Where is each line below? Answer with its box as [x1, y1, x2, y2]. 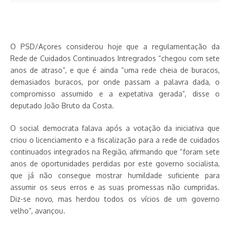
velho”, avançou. [10, 206, 65, 215]
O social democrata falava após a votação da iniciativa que [10, 124, 220, 132]
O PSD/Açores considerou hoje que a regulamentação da [10, 42, 220, 51]
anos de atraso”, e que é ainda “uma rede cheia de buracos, [10, 66, 220, 74]
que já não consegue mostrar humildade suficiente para [10, 171, 220, 180]
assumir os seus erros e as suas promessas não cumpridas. [10, 183, 220, 191]
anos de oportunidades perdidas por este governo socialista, [10, 159, 220, 168]
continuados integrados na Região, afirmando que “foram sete [10, 147, 220, 156]
